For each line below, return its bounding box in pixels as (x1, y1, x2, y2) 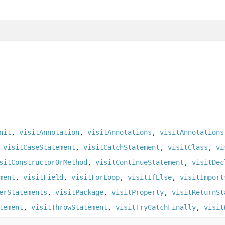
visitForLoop (71, 173, 120, 182)
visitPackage (55, 188, 103, 197)
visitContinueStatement (95, 158, 184, 167)
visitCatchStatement (83, 143, 160, 152)
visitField (23, 173, 63, 182)
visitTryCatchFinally (116, 203, 196, 212)
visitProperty (111, 188, 164, 197)
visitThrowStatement (31, 203, 107, 212)
